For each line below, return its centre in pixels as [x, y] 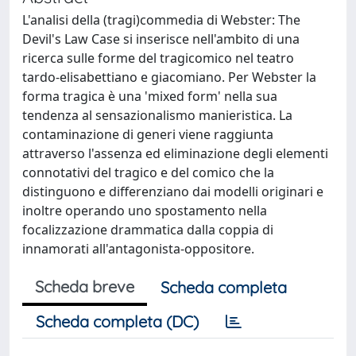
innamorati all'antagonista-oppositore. [138, 249]
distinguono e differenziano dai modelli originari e [173, 192]
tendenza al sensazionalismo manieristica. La [157, 115]
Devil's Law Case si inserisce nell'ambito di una [161, 39]
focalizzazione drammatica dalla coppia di [148, 230]
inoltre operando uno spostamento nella [145, 211]
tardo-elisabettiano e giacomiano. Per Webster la [169, 77]
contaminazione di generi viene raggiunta [148, 134]
